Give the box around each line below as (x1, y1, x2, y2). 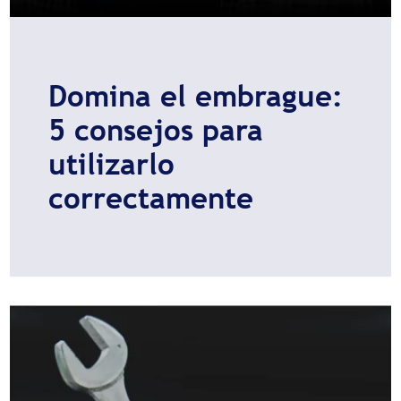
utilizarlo (47, 146, 175, 181)
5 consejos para (47, 112, 263, 147)
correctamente (47, 180, 253, 215)
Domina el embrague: (47, 78, 343, 113)
